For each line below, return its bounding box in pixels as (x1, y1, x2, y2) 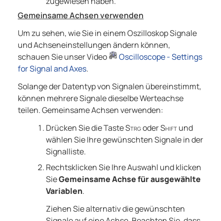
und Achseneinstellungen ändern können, (18, 39, 170, 51)
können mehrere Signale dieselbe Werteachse (18, 93, 184, 104)
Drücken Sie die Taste (45, 122, 125, 134)
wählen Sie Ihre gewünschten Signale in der (45, 134, 203, 146)
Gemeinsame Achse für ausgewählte (58, 174, 201, 185)
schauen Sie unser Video (18, 51, 109, 63)
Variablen (45, 185, 82, 197)
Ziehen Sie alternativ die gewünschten (45, 203, 185, 215)
